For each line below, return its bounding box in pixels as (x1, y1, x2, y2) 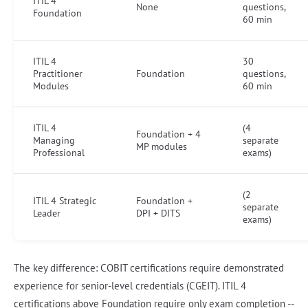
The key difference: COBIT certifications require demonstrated (14, 261, 284, 274)
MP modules (136, 140, 187, 153)
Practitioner (33, 67, 82, 80)
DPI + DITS (136, 206, 180, 219)
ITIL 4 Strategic (33, 194, 96, 207)
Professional (33, 146, 85, 159)
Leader (33, 206, 60, 219)
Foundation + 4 (136, 127, 201, 140)
